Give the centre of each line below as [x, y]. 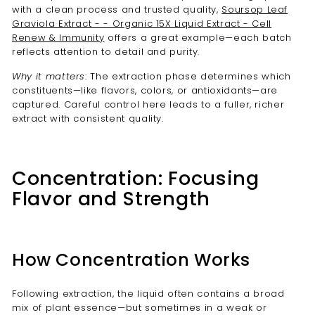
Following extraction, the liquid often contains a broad [148, 294]
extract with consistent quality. [88, 118]
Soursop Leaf [255, 9]
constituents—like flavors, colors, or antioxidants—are [145, 90]
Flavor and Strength [111, 199]
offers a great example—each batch [198, 38]
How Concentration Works [131, 260]
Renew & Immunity [58, 38]
